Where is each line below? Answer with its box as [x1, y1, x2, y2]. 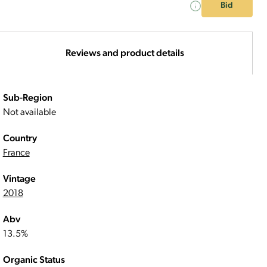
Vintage [2, 175, 36, 184]
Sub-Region [2, 94, 52, 103]
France [2, 148, 30, 158]
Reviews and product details [65, 48, 184, 58]
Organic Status [2, 256, 65, 265]
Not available [2, 108, 56, 117]
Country [2, 134, 37, 144]
